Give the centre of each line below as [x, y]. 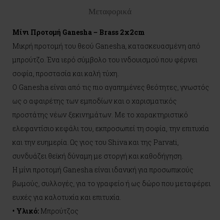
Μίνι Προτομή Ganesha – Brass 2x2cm [79, 32]
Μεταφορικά [110, 12]
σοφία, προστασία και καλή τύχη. [66, 73]
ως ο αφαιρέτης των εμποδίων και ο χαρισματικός [95, 101]
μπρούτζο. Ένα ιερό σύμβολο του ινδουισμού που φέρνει [105, 60]
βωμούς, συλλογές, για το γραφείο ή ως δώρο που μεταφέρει [111, 183]
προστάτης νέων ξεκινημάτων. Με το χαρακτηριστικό [100, 115]
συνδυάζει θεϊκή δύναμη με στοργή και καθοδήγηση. [98, 156]
